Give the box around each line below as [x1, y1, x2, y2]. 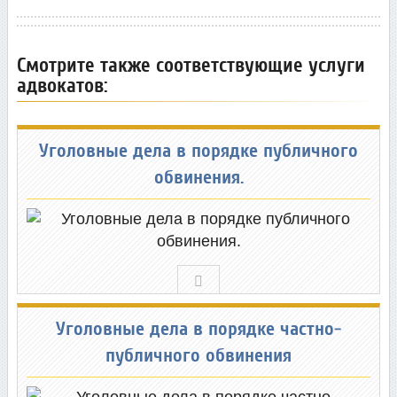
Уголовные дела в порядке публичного [39, 140, 358, 163]
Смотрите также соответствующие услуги [17, 52, 365, 77]
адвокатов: [17, 73, 108, 97]
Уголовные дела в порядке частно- [56, 318, 341, 341]
